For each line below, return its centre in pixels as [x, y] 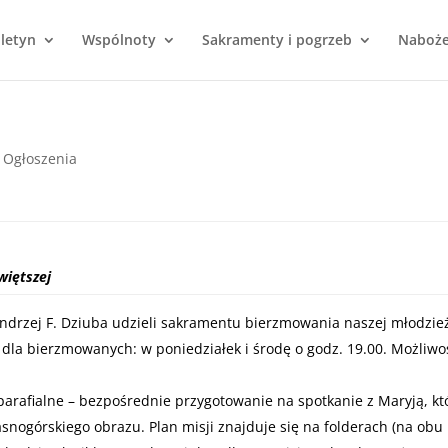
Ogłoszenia [40, 158]
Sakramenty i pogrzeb [277, 39]
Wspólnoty [119, 39]
